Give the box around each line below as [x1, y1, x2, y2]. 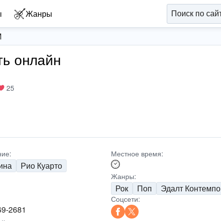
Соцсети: [110, 194, 140, 204]
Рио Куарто [21, 160, 63, 171]
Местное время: [110, 148, 163, 158]
